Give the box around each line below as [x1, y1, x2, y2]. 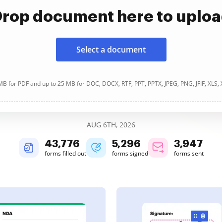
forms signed [111, 149, 148, 158]
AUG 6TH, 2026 [87, 120, 135, 129]
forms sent [173, 149, 204, 158]
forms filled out [44, 149, 86, 158]
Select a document [76, 44, 146, 55]
